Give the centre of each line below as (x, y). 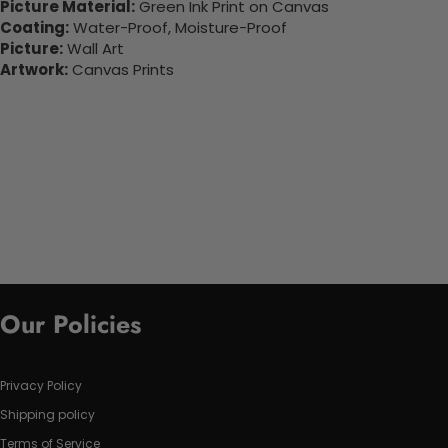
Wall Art (93, 49)
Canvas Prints (121, 70)
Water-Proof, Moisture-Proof (178, 28)
